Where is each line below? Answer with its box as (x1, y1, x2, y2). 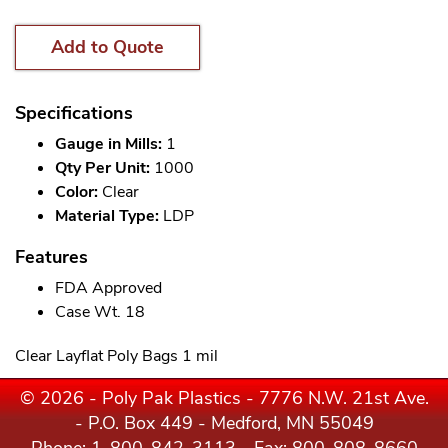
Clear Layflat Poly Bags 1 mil (15, 345, 218, 367)
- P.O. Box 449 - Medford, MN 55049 (74, 411, 374, 435)
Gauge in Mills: (55, 133, 162, 155)
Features (15, 245, 88, 269)
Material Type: (55, 205, 159, 227)
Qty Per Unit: (55, 157, 150, 179)
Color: (55, 181, 98, 203)
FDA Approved (55, 277, 162, 299)
